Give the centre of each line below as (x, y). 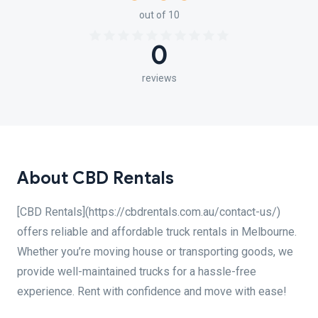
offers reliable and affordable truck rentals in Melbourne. (157, 232)
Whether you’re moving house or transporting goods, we (155, 252)
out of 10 (159, 15)
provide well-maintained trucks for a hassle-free (137, 272)
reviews (159, 78)
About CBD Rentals (95, 178)
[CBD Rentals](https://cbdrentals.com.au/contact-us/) (149, 212)
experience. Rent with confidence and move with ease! (152, 291)
